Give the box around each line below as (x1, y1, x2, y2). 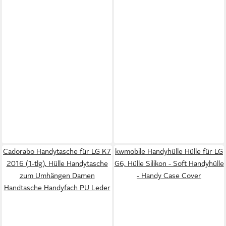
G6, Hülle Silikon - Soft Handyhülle (114, 159, 224, 167)
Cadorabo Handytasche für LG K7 (3, 147, 111, 155)
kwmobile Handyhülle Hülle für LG (115, 147, 223, 155)
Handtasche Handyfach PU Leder (4, 183, 110, 192)
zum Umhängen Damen (19, 171, 95, 180)
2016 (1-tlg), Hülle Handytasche (6, 159, 108, 167)
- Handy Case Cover (137, 171, 201, 180)
